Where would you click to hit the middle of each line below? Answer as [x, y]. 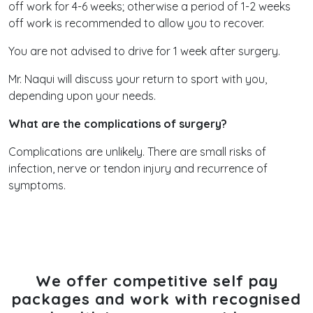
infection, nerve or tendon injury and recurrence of [138, 168]
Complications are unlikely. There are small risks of [137, 152]
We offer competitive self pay [156, 281]
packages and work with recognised [156, 299]
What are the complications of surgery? [118, 124]
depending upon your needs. [82, 96]
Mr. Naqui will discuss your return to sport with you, [138, 79]
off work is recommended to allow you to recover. [136, 23]
